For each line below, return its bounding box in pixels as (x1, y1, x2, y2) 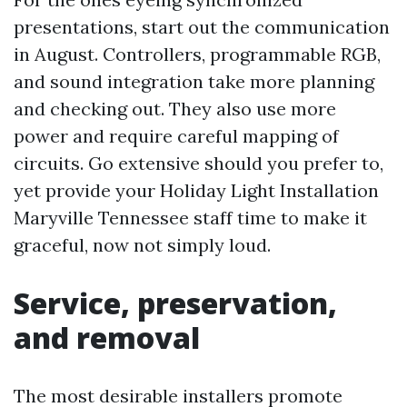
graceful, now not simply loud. (14, 233, 271, 256)
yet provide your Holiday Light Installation (14, 179, 379, 202)
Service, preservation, (14, 283, 337, 323)
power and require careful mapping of (14, 124, 339, 147)
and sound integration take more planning (14, 70, 374, 93)
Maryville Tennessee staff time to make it (14, 206, 367, 229)
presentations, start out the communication (14, 15, 390, 38)
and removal (14, 318, 200, 357)
